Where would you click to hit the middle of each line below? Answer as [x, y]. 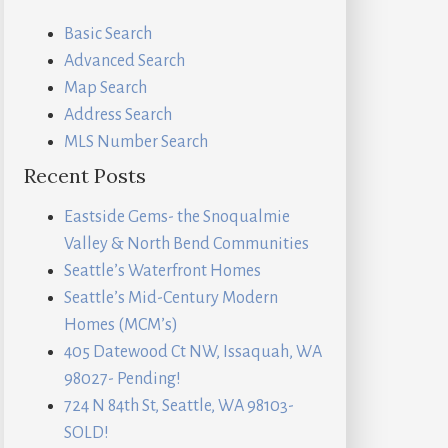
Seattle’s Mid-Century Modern [171, 298]
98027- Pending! [122, 379]
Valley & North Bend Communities [186, 244]
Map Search [105, 88]
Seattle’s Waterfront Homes [162, 271]
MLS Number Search [136, 142]
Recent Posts [85, 176]
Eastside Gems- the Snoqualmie [177, 217]
